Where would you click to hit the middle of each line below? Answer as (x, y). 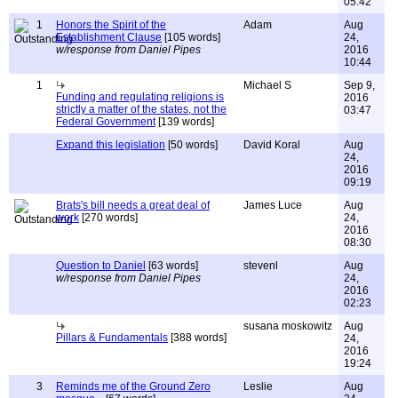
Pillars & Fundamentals (112, 338)
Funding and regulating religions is (140, 97)
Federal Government (106, 122)
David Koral (272, 145)
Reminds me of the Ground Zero (133, 386)
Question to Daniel (101, 266)
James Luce (273, 205)
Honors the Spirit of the (111, 25)
